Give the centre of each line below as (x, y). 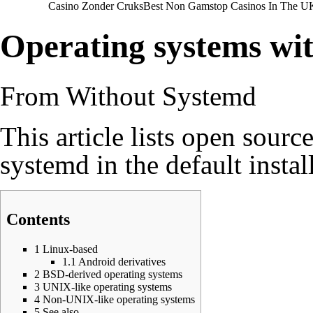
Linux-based (70, 249)
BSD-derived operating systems (112, 274)
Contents (38, 219)
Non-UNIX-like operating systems (119, 299)
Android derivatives (122, 261)
